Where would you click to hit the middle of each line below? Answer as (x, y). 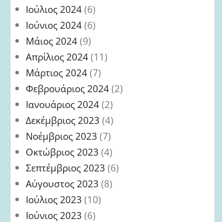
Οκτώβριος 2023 (62, 152)
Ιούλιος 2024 (54, 9)
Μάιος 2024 (52, 41)
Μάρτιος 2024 (56, 72)
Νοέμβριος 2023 (61, 136)
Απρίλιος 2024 (57, 56)
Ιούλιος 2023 (54, 199)
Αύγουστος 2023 (62, 183)
